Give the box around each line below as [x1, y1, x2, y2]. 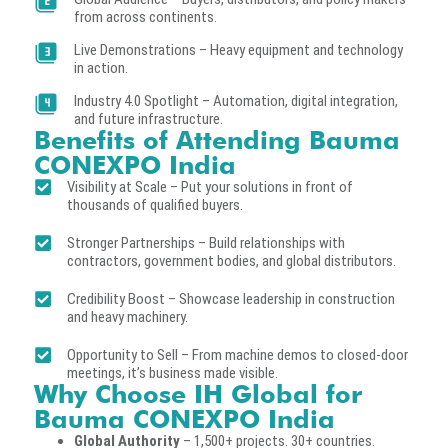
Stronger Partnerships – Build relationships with [66, 233, 345, 252]
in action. [74, 58, 128, 77]
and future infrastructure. [74, 109, 223, 128]
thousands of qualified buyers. [66, 195, 243, 214]
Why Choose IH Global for [34, 378, 362, 409]
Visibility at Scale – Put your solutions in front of [66, 177, 353, 196]
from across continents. [74, 7, 217, 26]
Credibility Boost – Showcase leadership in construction [66, 289, 395, 308]
